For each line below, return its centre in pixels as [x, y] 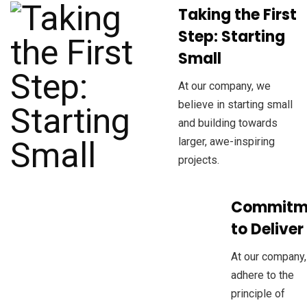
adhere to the [262, 275]
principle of [258, 293]
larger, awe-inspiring [226, 142]
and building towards [228, 123]
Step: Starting [231, 37]
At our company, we [224, 86]
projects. [198, 160]
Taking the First [237, 15]
